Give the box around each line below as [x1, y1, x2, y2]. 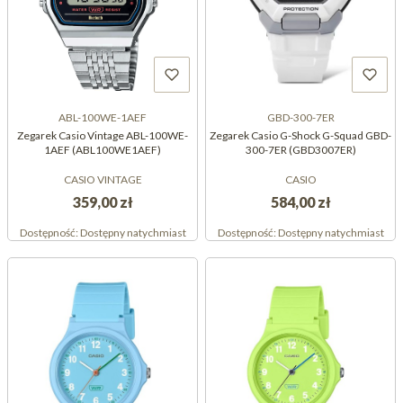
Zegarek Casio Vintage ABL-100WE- [17, 129, 188, 143]
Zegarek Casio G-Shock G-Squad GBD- [210, 129, 391, 143]
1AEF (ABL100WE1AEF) [44, 143, 161, 157]
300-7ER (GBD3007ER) [245, 143, 356, 157]
